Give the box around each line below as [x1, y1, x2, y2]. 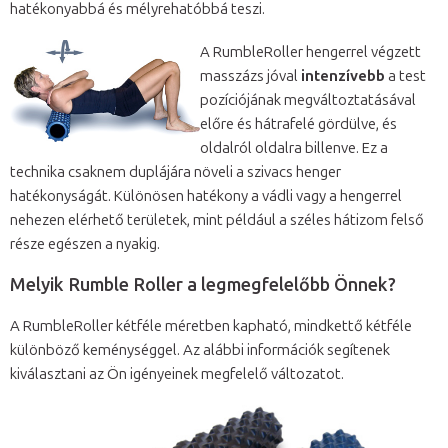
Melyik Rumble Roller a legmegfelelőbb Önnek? [10, 274, 396, 297]
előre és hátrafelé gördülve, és [200, 115, 397, 134]
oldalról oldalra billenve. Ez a [200, 139, 388, 158]
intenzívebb [301, 67, 385, 86]
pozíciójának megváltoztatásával [200, 91, 416, 110]
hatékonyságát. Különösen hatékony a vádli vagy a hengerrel [10, 187, 402, 206]
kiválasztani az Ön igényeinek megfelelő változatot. [10, 365, 344, 384]
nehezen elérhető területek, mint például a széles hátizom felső [10, 211, 424, 230]
